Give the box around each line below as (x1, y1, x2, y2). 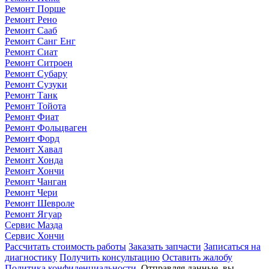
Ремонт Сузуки (5, 79, 67, 89)
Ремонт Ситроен (5, 57, 73, 68)
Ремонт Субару (5, 68, 67, 79)
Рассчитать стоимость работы (5, 241, 126, 252)
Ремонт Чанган (5, 176, 67, 187)
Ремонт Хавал (5, 144, 62, 154)
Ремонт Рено (5, 14, 57, 25)
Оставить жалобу (162, 252, 232, 262)
